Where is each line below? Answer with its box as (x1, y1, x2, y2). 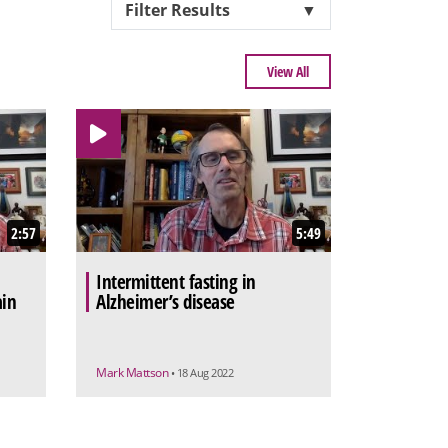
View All (267, 61, 309, 81)
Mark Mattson (96, 364, 171, 382)
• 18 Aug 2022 (170, 365, 233, 381)
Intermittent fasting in (96, 269, 256, 296)
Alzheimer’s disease (96, 289, 235, 316)
